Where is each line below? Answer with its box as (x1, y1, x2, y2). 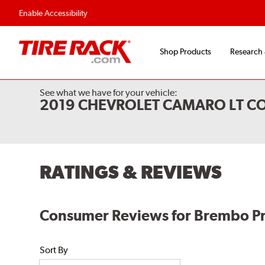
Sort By (40, 244, 69, 256)
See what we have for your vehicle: (40, 87, 178, 99)
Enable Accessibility (19, 8, 88, 18)
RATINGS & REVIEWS (40, 161, 222, 183)
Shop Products (160, 47, 211, 57)
